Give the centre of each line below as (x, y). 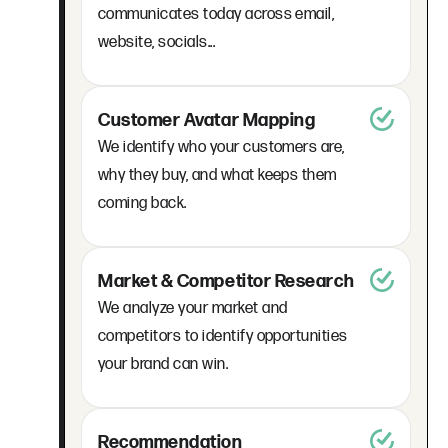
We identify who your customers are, (221, 147)
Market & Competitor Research (226, 281)
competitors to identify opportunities (223, 336)
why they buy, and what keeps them (217, 175)
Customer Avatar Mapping (207, 120)
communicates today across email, (216, 14)
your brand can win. (163, 364)
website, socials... (157, 42)
